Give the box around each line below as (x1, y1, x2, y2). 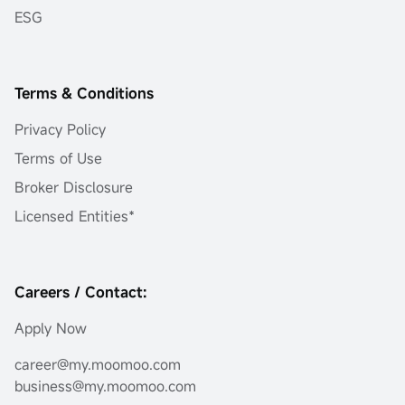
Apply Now (14, 318, 87, 339)
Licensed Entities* (14, 206, 135, 227)
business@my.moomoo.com (14, 376, 196, 397)
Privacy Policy (14, 119, 106, 140)
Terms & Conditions (14, 83, 154, 104)
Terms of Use (14, 148, 102, 169)
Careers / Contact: (14, 282, 146, 303)
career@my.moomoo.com (14, 354, 181, 375)
